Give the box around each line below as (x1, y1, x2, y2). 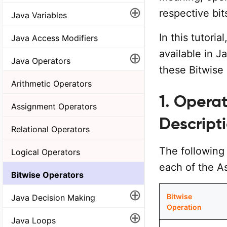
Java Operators (11, 56, 70, 66)
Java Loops (11, 215, 56, 225)
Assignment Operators (11, 101, 97, 112)
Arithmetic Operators (11, 79, 92, 89)
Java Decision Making (11, 192, 95, 203)
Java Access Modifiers (11, 33, 98, 44)
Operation (167, 203, 202, 211)
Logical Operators (11, 147, 80, 158)
